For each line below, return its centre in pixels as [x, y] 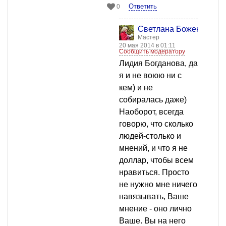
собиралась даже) [153, 100]
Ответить [143, 7]
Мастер [149, 38]
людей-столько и [150, 136]
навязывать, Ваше [154, 197]
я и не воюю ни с [150, 76]
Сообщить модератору [152, 52]
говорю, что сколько [156, 124]
